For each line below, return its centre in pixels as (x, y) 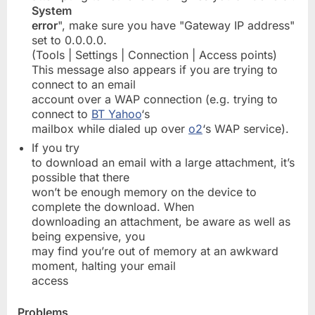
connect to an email (84, 84)
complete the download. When (113, 207)
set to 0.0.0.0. (69, 40)
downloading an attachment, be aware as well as (161, 222)
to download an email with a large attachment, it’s (163, 163)
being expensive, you (88, 237)
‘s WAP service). (246, 128)
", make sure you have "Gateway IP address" (176, 25)
